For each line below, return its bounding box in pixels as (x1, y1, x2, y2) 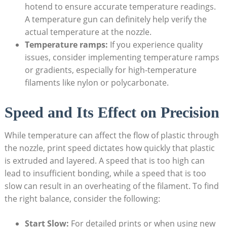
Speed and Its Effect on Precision (4, 103, 219, 121)
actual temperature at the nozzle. (24, 26, 152, 37)
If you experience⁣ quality (107, 39, 203, 50)
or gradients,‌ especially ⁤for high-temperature (24, 64, 197, 75)
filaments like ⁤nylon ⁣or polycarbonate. (24, 77, 169, 88)
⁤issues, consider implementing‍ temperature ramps (24, 51, 219, 63)
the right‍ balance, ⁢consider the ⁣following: (4, 193, 160, 204)
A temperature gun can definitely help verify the (24, 13, 207, 25)
